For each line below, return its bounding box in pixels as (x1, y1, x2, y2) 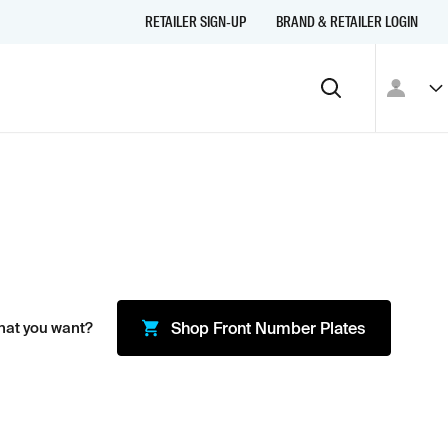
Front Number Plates (213, 319, 366, 337)
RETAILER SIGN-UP (145, 13, 246, 31)
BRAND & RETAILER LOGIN (276, 13, 418, 31)
